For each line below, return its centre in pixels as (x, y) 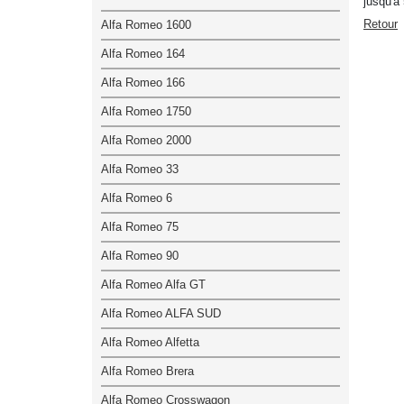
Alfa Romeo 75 (140, 226)
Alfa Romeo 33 (140, 169)
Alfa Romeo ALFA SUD (161, 313)
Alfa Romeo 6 (137, 197)
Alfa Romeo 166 (143, 82)
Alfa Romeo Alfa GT (153, 284)
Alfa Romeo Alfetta (150, 342)
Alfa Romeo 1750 (146, 111)
